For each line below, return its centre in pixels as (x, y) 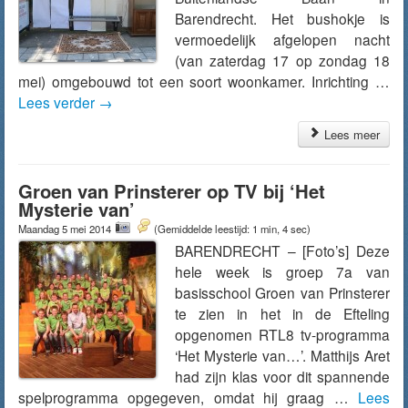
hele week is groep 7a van (282, 271)
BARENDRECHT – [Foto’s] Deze (282, 250)
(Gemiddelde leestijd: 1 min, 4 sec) (232, 229)
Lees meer (350, 134)
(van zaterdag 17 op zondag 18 (282, 60)
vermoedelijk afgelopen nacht (282, 39)
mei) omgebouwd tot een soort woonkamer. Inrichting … (204, 81)
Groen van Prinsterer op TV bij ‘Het (172, 191)
